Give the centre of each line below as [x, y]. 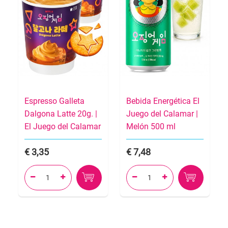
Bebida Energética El [163, 101]
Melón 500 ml [151, 126]
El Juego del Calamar [63, 126]
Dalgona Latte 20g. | [61, 113]
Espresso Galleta [54, 101]
